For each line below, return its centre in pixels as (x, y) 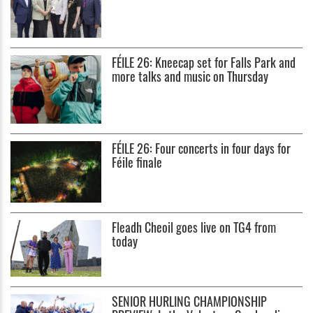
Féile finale (137, 162)
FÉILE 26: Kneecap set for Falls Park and (204, 62)
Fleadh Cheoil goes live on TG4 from (194, 227)
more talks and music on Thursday (190, 76)
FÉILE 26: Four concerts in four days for (202, 148)
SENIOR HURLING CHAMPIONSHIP (190, 301)
